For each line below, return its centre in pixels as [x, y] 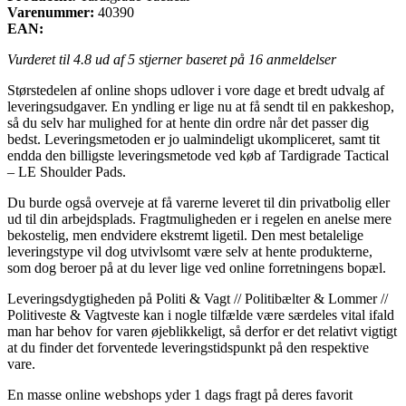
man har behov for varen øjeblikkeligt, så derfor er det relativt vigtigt [202, 331]
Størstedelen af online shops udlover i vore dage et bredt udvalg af [196, 90]
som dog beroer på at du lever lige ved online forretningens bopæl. [197, 267]
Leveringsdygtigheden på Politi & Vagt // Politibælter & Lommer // [198, 298]
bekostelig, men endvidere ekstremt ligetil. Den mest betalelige [185, 235]
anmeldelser [300, 59]
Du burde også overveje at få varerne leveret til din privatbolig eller [198, 202]
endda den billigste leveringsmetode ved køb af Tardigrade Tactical [198, 155]
